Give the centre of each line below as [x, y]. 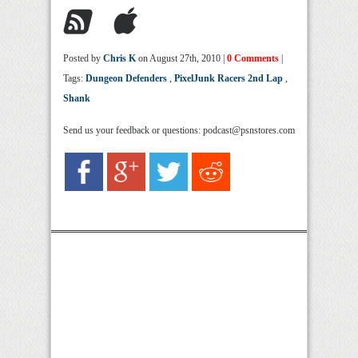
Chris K [119, 58]
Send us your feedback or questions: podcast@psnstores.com [179, 130]
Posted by [83, 58]
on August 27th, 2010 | [181, 58]
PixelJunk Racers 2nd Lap [229, 78]
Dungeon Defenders [126, 78]
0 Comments [253, 58]
